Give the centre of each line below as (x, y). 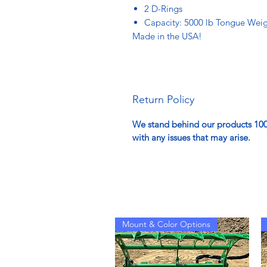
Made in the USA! (167, 36)
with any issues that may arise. (193, 137)
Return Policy (163, 99)
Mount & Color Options (166, 224)
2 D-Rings (163, 8)
